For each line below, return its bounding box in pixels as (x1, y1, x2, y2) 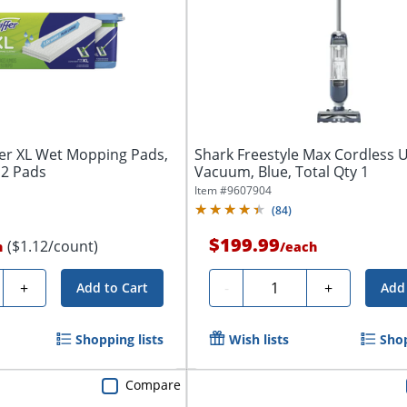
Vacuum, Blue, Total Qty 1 (194, 161, 370, 182)
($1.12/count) (6, 235, 98, 256)
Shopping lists (75, 330, 164, 348)
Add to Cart (76, 278, 149, 296)
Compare (125, 375, 182, 393)
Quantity (250, 274, 310, 295)
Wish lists (229, 330, 290, 348)
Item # (194, 182, 228, 198)
